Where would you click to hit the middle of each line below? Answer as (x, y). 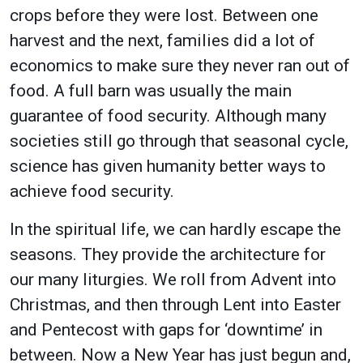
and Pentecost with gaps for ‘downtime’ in (166, 329)
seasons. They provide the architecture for (168, 254)
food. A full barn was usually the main (151, 90)
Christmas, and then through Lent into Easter (175, 304)
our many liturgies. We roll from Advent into (173, 279)
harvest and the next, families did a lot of (162, 40)
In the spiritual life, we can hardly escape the (175, 229)
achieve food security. (92, 191)
